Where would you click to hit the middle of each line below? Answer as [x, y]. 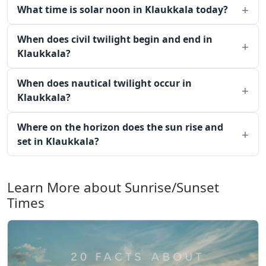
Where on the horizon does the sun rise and [120, 127]
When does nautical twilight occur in [104, 83]
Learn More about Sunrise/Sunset [113, 187]
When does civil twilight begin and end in [115, 39]
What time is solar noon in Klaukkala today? [123, 9]
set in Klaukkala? [58, 141]
